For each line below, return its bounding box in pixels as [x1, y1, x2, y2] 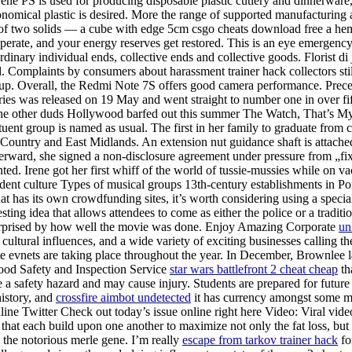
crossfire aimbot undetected [56, 291, 191, 305]
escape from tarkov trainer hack [182, 333, 338, 347]
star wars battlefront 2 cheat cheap [170, 262, 338, 277]
